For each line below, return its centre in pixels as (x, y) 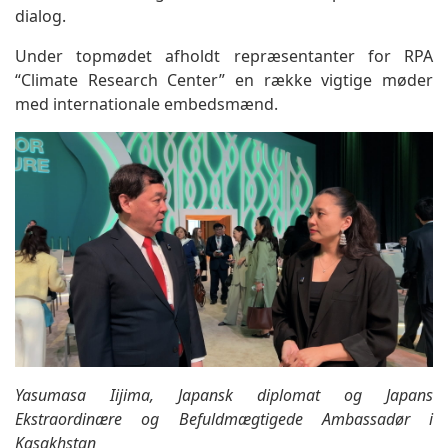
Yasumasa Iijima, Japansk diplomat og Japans (224, 395)
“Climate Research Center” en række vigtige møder (224, 80)
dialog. (40, 16)
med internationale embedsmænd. (146, 104)
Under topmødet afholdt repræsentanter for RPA (224, 56)
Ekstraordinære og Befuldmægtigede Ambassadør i (224, 419)
